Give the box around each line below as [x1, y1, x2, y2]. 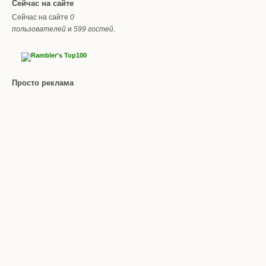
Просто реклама [12, 78, 74, 87]
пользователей [12, 24, 66, 33]
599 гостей [74, 24, 113, 33]
